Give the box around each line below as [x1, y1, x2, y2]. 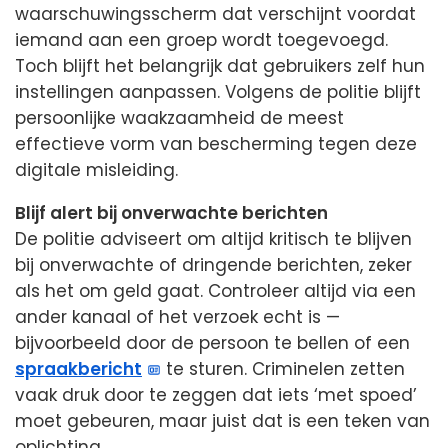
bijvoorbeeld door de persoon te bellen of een [15, 331, 410, 356]
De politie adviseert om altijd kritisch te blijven [15, 227, 412, 252]
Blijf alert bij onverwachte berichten [15, 201, 328, 226]
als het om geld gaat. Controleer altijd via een [15, 279, 416, 304]
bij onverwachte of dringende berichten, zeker [15, 253, 412, 278]
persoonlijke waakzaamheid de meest [15, 106, 344, 131]
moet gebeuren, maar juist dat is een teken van [15, 409, 430, 434]
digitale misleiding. [15, 158, 178, 183]
